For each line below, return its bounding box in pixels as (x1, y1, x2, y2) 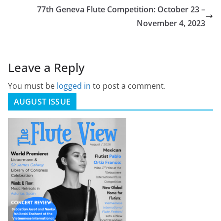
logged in (57, 80, 91, 91)
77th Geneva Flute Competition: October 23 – (37, 3, 205, 15)
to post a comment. (91, 80, 166, 91)
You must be (8, 80, 57, 91)
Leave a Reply (8, 59, 84, 75)
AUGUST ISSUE (14, 96, 71, 107)
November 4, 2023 (137, 17, 205, 29)
